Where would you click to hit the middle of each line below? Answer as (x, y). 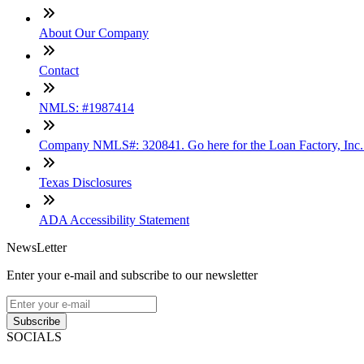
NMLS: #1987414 (87, 107)
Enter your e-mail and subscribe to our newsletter (132, 275)
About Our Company (94, 32)
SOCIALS (34, 336)
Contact (59, 70)
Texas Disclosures (85, 182)
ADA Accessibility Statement (114, 219)
